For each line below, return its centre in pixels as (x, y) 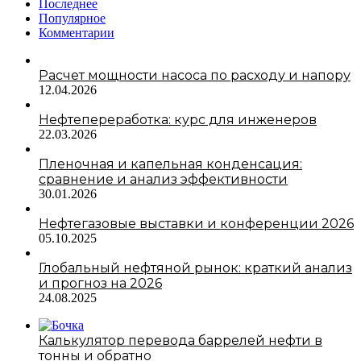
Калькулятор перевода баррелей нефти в (180, 341)
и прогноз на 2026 (100, 284)
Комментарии (77, 33)
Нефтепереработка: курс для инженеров (178, 120)
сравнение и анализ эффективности (163, 180)
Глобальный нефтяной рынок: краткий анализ (195, 268)
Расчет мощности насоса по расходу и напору (195, 76)
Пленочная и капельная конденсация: (170, 164)
